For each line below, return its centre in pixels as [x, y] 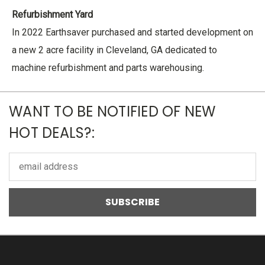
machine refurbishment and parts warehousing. [108, 67]
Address [27, 173]
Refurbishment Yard [52, 14]
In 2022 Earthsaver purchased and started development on [132, 32]
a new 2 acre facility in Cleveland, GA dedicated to [114, 50]
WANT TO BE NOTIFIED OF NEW [112, 111]
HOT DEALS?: [52, 132]
